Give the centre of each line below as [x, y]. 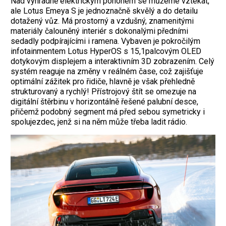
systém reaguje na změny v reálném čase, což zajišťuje [107, 72]
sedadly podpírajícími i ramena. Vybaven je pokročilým [105, 41]
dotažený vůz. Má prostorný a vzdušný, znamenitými [102, 21]
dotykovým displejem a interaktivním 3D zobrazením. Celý [112, 62]
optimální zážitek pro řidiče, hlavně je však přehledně [103, 82]
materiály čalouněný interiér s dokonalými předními [99, 31]
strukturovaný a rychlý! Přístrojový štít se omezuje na [103, 92]
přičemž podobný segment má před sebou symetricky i [108, 112]
